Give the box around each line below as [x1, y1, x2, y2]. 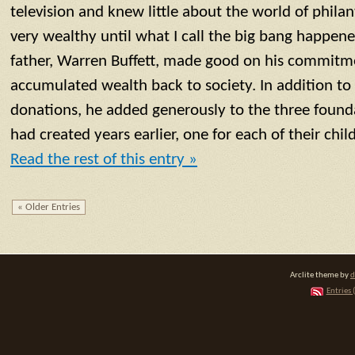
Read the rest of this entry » [10, 151, 197, 169]
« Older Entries [17, 202, 80, 213]
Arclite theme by [290, 270, 350, 280]
